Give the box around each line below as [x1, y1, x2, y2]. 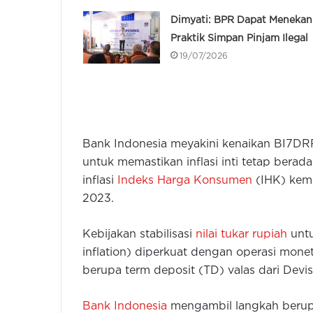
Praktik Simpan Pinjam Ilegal [170, 34, 308, 43]
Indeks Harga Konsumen [117, 175, 252, 187]
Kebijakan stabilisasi [82, 229, 196, 240]
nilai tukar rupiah [196, 229, 287, 240]
